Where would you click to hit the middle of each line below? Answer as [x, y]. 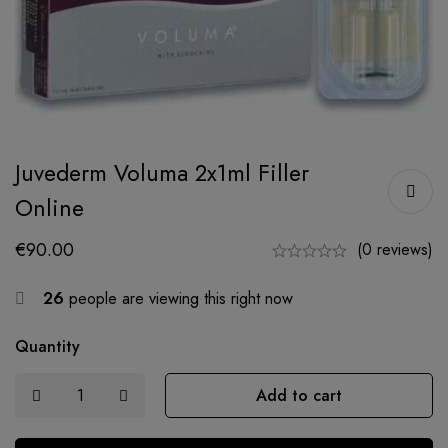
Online [49, 208]
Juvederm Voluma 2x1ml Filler [162, 173]
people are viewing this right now [178, 299]
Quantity [47, 347]
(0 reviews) [395, 250]
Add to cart [299, 396]
